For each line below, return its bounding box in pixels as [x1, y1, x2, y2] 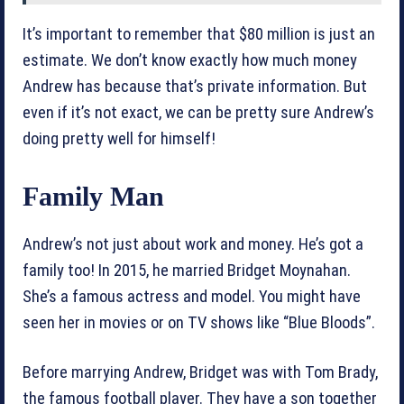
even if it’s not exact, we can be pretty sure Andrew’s [23, 102, 374, 123]
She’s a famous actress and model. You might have [23, 286, 361, 307]
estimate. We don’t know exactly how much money [23, 50, 357, 70]
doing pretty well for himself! [23, 128, 216, 149]
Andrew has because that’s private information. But [23, 76, 367, 96]
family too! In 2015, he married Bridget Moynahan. [23, 260, 351, 280]
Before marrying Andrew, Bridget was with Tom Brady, [23, 362, 378, 382]
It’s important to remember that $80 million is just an [23, 23, 375, 44]
